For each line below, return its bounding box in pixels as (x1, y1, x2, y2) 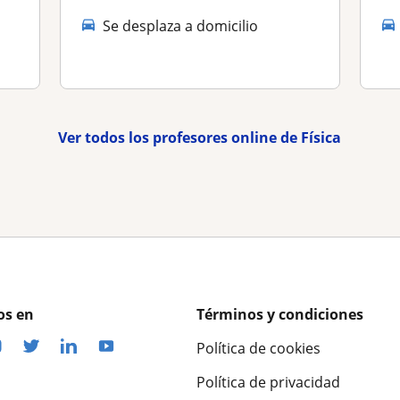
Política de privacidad (196, 371, 340, 392)
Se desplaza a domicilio (103, 15, 259, 36)
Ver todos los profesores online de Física (58, 127, 342, 147)
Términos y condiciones (196, 304, 363, 324)
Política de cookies (196, 337, 321, 358)
